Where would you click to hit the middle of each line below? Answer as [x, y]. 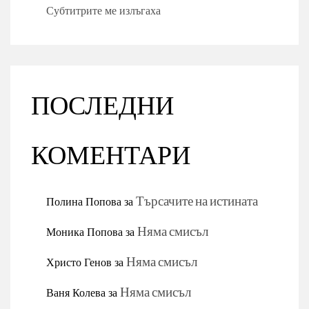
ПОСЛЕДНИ [102, 107]
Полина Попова [84, 201]
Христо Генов [79, 262]
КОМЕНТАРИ [111, 156]
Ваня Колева [76, 292]
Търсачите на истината [197, 202]
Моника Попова [84, 232]
